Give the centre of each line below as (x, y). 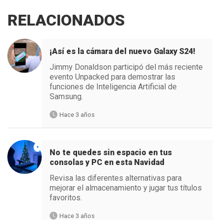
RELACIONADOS (66, 20)
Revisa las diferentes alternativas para (115, 178)
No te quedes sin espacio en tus (110, 152)
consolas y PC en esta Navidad (107, 162)
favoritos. (66, 197)
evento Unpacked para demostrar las (112, 77)
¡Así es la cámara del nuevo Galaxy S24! (122, 51)
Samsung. (66, 96)
